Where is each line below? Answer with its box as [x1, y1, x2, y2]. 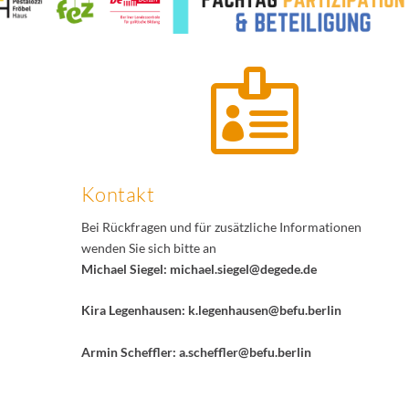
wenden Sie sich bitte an [80, 239, 216, 256]
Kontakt [80, 181, 155, 206]
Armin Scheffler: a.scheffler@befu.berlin [80, 343, 311, 360]
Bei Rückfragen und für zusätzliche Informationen [80, 218, 362, 235]
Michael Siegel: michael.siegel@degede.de [80, 260, 317, 277]
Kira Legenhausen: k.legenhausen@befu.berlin [80, 302, 341, 319]
